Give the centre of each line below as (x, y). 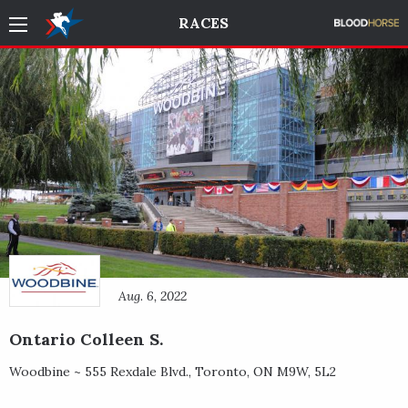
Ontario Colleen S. (86, 339)
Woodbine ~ (47, 371)
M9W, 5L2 (306, 371)
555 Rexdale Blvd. (137, 371)
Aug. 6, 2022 (153, 296)
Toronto (221, 371)
